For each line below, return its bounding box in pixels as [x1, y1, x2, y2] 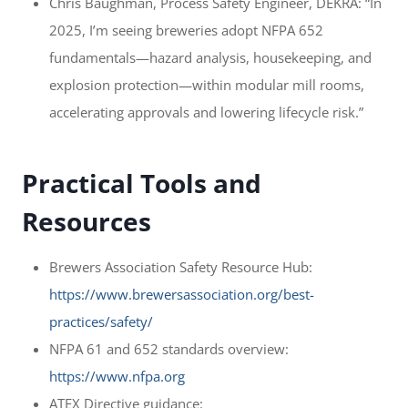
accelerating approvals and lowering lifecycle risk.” [49, 103, 363, 122]
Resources [22, 204, 151, 240]
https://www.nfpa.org [49, 367, 185, 386]
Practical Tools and [22, 166, 261, 201]
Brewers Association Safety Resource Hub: [49, 258, 312, 277]
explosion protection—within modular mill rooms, [49, 76, 364, 95]
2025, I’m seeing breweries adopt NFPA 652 [49, 21, 323, 40]
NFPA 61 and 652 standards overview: [49, 340, 289, 359]
